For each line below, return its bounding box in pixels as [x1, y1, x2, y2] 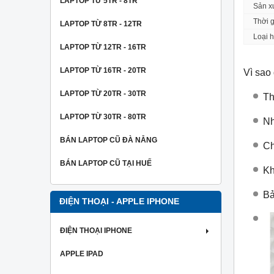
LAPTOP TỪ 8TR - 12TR [60, 20, 142, 28]
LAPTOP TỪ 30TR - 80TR [60, 113, 146, 121]
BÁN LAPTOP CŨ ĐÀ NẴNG [60, 136, 157, 144]
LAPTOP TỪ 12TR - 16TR [60, 43, 146, 51]
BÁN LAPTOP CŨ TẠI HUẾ [60, 159, 152, 168]
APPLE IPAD [60, 250, 103, 258]
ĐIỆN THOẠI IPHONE [60, 226, 132, 235]
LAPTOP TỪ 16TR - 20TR [60, 66, 146, 75]
